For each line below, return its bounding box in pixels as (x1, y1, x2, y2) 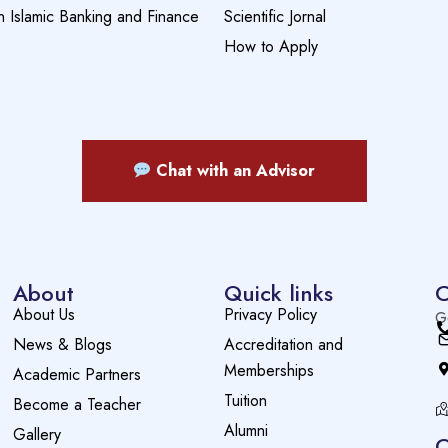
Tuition (223, 388, 267, 412)
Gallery (12, 422, 61, 446)
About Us (12, 302, 75, 326)
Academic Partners (12, 362, 141, 386)
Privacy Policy (223, 302, 317, 326)
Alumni (223, 418, 268, 442)
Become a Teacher (12, 392, 141, 416)
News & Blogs (12, 332, 112, 356)
